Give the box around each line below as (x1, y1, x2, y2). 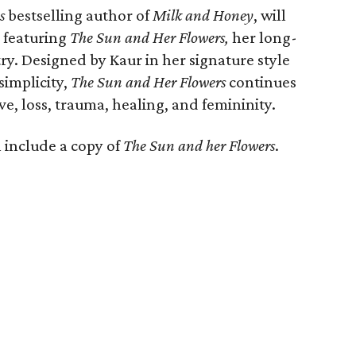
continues (226, 72, 296, 91)
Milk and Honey (153, 6, 253, 25)
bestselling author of (5, 6, 153, 25)
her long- (229, 28, 297, 47)
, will (253, 6, 286, 25)
